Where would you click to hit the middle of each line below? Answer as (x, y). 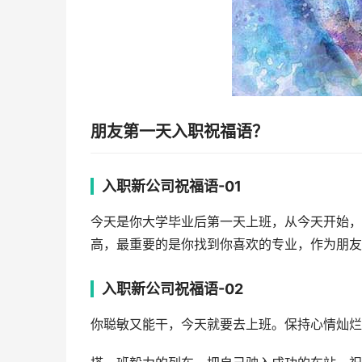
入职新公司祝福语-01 (172, 186)
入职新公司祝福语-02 (173, 289)
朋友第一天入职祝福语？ (179, 132)
